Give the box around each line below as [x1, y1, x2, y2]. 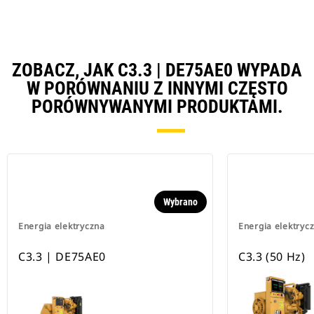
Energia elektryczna [18, 220, 105, 233]
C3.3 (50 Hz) [238, 249, 306, 265]
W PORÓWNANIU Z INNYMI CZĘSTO [26, 78, 288, 100]
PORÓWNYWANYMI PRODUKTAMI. [31, 96, 283, 118]
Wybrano [163, 196, 198, 208]
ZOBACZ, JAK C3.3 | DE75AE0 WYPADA [12, 60, 302, 81]
